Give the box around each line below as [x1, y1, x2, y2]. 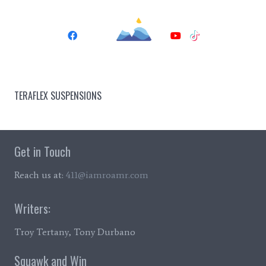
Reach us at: [14, 169, 66, 180]
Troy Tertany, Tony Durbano [14, 226, 135, 237]
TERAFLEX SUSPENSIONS [14, 88, 102, 103]
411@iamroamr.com [66, 169, 148, 180]
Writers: [14, 199, 50, 217]
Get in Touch [14, 142, 71, 160]
